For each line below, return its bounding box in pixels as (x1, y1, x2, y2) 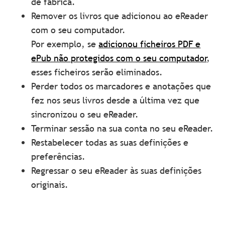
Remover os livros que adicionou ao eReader (31, 10, 208, 22)
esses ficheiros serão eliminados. (31, 66, 163, 78)
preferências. (31, 151, 86, 163)
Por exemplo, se (31, 38, 99, 50)
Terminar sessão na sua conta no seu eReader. (31, 123, 214, 135)
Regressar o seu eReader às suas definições (31, 165, 202, 177)
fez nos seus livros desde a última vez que (31, 94, 200, 106)
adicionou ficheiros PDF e (98, 38, 201, 50)
